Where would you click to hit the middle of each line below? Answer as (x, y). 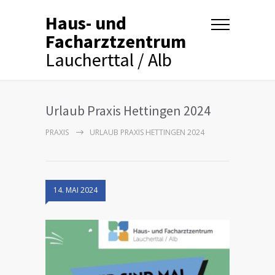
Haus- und (86, 23)
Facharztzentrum (116, 41)
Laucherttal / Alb (109, 60)
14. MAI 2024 (76, 190)
